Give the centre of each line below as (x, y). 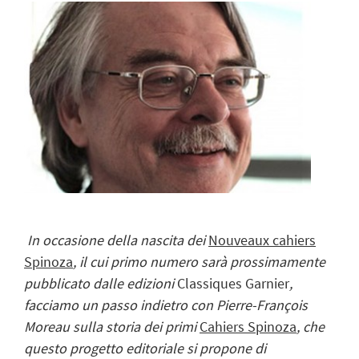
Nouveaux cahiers (262, 240)
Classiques (210, 283)
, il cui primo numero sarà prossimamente (199, 261)
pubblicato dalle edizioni (101, 283)
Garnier (267, 283)
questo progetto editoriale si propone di (145, 348)
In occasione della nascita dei (116, 240)
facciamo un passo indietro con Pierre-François (166, 305)
